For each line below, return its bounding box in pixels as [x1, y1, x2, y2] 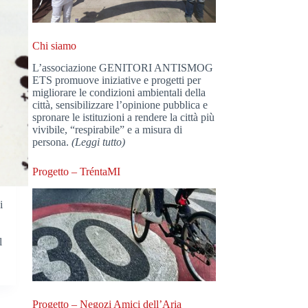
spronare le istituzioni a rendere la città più [32, 111, 215, 124]
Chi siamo [32, 39, 77, 52]
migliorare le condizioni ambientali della [32, 87, 206, 99]
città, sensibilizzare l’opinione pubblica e [32, 99, 208, 111]
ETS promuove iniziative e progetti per [32, 74, 201, 87]
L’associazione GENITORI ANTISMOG [32, 62, 214, 74]
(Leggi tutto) [71, 136, 126, 148]
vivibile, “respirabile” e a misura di [32, 124, 183, 136]
